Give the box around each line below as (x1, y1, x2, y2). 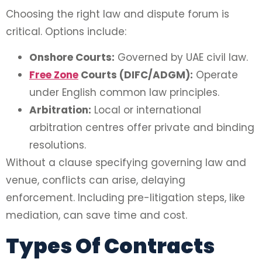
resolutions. (29, 138, 86, 153)
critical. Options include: (6, 25, 126, 39)
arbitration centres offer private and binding (29, 120, 254, 135)
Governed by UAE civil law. (115, 50, 248, 65)
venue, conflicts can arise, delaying (6, 173, 185, 188)
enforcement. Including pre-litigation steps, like (6, 191, 245, 205)
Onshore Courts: (29, 50, 115, 65)
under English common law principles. (29, 85, 219, 100)
